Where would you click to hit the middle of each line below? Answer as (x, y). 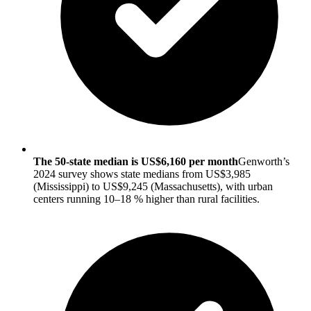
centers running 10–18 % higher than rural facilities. (146, 199)
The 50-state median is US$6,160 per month (136, 162)
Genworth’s (264, 162)
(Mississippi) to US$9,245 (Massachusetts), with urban (153, 187)
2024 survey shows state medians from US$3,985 (142, 174)
